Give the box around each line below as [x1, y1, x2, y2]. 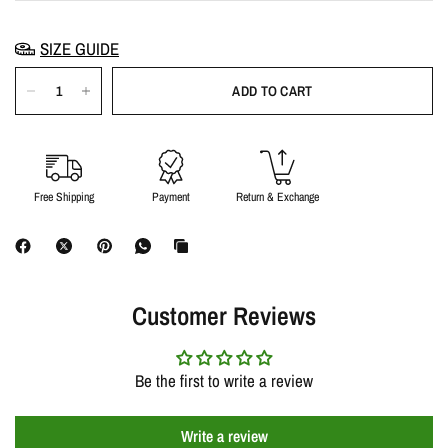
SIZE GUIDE [40, 37, 119, 60]
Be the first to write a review [135, 369, 313, 392]
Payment [151, 189, 190, 205]
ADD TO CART [232, 82, 313, 100]
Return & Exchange [236, 189, 319, 205]
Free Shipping [33, 189, 94, 205]
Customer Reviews [132, 299, 316, 333]
